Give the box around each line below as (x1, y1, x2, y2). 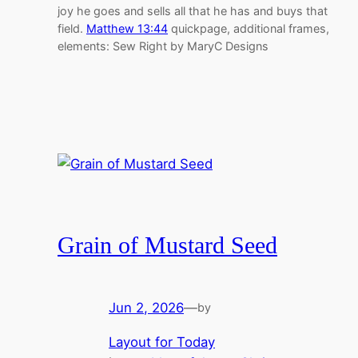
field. (58, 22, 86, 36)
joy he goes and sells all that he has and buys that (58, 4, 328, 18)
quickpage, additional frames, (168, 22, 329, 36)
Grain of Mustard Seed (58, 233, 277, 259)
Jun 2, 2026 (109, 299, 184, 316)
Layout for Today (109, 333, 215, 350)
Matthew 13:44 (86, 22, 168, 36)
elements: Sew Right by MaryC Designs (58, 39, 268, 54)
